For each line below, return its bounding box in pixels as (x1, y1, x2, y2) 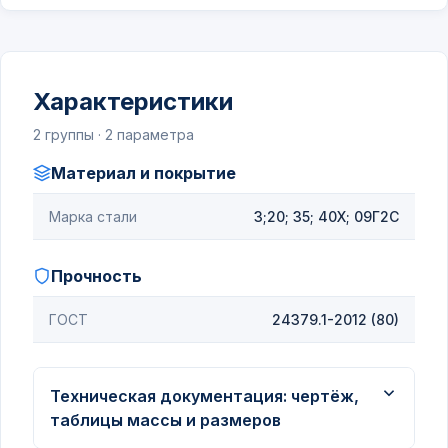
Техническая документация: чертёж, (50, 386, 359, 406)
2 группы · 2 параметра (33, 126, 194, 143)
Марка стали (49, 208, 137, 225)
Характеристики (33, 87, 233, 116)
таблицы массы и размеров (50, 410, 281, 430)
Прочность (51, 266, 142, 286)
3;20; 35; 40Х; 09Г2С (254, 208, 399, 225)
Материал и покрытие (51, 163, 236, 183)
